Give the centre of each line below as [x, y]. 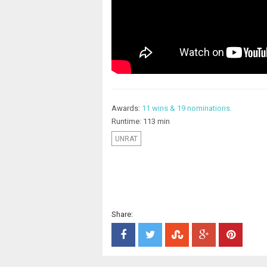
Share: [122, 215]
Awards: [127, 108]
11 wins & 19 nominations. [187, 108]
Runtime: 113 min [141, 122]
